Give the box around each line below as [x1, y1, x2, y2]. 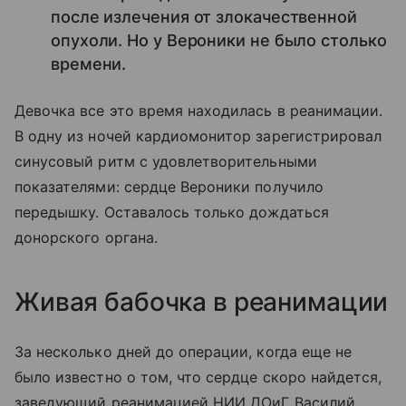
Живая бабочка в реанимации [14, 285, 389, 317]
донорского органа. [14, 227, 158, 246]
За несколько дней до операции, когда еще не [14, 342, 353, 361]
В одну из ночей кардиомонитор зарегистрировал [14, 126, 382, 145]
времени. [51, 53, 127, 73]
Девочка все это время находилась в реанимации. [14, 101, 383, 120]
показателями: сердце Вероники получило [14, 177, 324, 196]
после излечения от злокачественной [51, 6, 357, 26]
